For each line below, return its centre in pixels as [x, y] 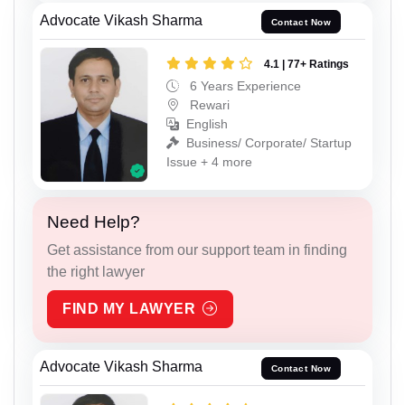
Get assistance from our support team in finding [197, 250]
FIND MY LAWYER [129, 308]
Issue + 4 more [209, 162]
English [207, 124]
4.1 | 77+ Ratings [306, 64]
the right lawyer [96, 271]
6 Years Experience [244, 86]
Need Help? [94, 221]
